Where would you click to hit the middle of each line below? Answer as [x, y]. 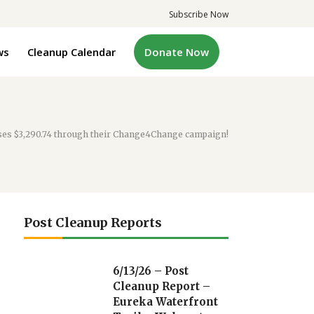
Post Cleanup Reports [93, 223]
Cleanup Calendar [71, 52]
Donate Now [177, 52]
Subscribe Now [199, 14]
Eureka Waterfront [166, 302]
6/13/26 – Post [151, 271]
